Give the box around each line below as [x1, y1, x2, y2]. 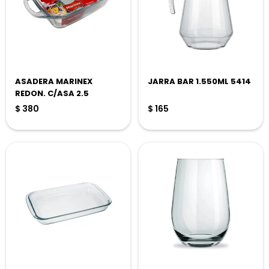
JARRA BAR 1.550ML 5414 [148, 76, 251, 87]
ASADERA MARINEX [15, 76, 92, 87]
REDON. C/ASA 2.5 [15, 88, 89, 99]
